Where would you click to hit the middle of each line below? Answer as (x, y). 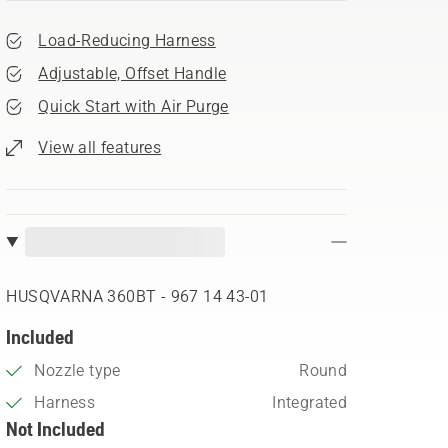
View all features (100, 147)
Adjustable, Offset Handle (132, 73)
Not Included (56, 428)
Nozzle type (77, 370)
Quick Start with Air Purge (133, 106)
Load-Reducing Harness (127, 40)
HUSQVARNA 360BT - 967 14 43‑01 (137, 296)
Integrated (310, 402)
